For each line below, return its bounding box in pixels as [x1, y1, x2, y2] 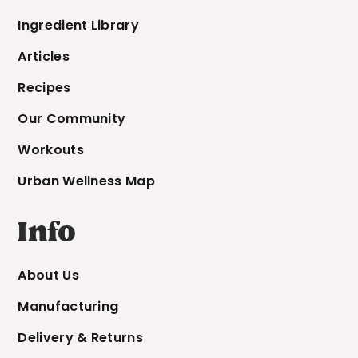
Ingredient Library [18, 16, 139, 35]
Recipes [18, 78, 71, 97]
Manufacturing [18, 297, 119, 316]
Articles [18, 47, 70, 66]
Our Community [18, 109, 126, 129]
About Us [18, 266, 79, 285]
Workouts [18, 141, 84, 160]
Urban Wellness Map [18, 172, 155, 191]
